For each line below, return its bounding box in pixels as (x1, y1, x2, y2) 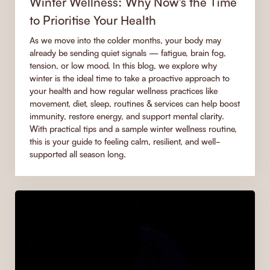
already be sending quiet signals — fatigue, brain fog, (30, 47, 226, 58)
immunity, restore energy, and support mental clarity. (30, 110, 224, 121)
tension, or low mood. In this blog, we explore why (30, 60, 217, 71)
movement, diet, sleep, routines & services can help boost (30, 98, 240, 108)
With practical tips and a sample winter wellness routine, (30, 123, 237, 134)
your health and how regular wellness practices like (30, 85, 218, 96)
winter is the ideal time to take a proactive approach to (30, 72, 230, 83)
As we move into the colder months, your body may (30, 34, 221, 45)
